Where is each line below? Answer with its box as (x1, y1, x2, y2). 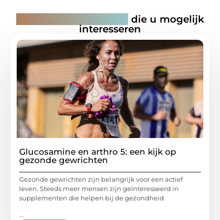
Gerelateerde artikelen (16, 13, 128, 26)
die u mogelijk (128, 13, 204, 26)
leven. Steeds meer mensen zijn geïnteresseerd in (19, 185, 179, 193)
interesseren (79, 23, 141, 35)
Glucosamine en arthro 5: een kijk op (19, 147, 177, 157)
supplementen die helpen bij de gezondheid (19, 194, 165, 202)
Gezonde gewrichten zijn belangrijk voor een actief (19, 175, 183, 184)
